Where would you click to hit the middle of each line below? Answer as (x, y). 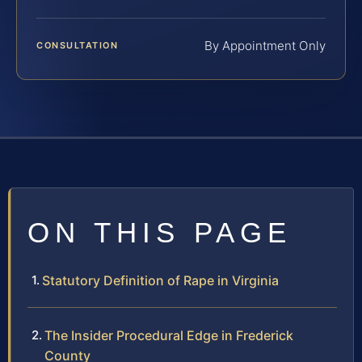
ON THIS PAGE (160, 232)
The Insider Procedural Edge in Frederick (169, 335)
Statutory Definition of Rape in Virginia (160, 280)
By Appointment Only (265, 45)
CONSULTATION (78, 45)
